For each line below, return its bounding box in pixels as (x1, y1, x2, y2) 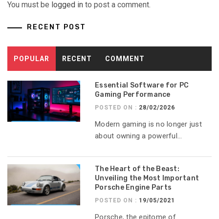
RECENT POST (27, 23, 86, 32)
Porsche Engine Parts (95, 183, 172, 192)
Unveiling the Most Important (95, 174, 199, 183)
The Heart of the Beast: (95, 165, 179, 174)
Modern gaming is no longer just (95, 120, 202, 129)
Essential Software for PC (95, 81, 189, 90)
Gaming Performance (95, 90, 171, 99)
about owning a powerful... (95, 131, 182, 141)
